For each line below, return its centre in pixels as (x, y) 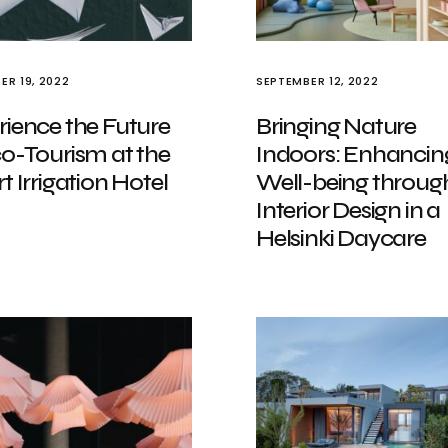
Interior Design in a (348, 210)
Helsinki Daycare (341, 238)
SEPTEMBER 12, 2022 (317, 81)
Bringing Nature (336, 126)
